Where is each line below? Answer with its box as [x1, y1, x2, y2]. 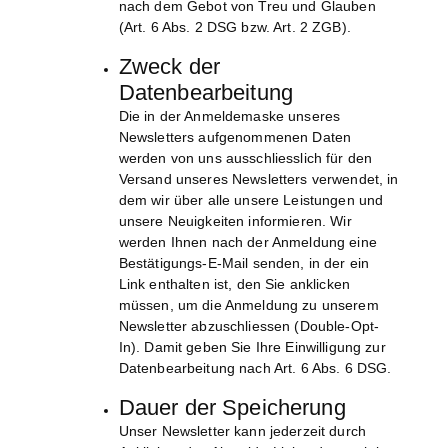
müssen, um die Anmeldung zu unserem [118, 297, 379, 314]
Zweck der [118, 54, 220, 80]
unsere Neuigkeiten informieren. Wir [118, 213, 352, 230]
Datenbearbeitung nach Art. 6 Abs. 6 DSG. [118, 360, 392, 377]
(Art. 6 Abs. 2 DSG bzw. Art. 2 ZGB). [118, 19, 351, 36]
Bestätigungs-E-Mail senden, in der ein [118, 255, 370, 272]
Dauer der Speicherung [118, 395, 346, 421]
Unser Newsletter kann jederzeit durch [118, 423, 366, 440]
